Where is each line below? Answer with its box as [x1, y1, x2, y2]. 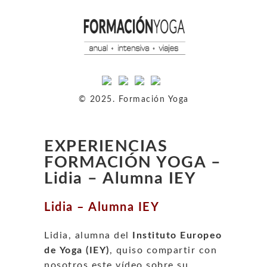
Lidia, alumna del [44, 230, 132, 240]
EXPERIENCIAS [44, 138, 167, 154]
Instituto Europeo [132, 230, 222, 240]
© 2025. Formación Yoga [78, 95, 189, 104]
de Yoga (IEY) [44, 245, 110, 255]
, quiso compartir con [109, 245, 217, 255]
